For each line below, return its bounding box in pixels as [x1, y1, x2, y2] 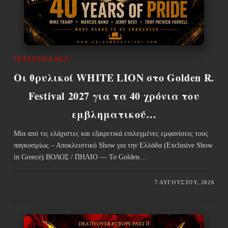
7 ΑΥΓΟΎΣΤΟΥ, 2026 [154, 179, 215, 185]
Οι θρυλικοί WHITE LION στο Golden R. [14, 70, 214, 85]
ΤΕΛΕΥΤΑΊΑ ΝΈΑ [13, 55, 69, 63]
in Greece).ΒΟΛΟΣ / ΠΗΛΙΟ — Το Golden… [13, 153, 147, 161]
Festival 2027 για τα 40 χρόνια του [28, 88, 199, 103]
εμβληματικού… [71, 106, 157, 122]
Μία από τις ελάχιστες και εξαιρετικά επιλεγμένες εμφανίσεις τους [13, 129, 208, 137]
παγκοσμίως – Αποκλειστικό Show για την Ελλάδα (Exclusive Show [13, 141, 213, 149]
